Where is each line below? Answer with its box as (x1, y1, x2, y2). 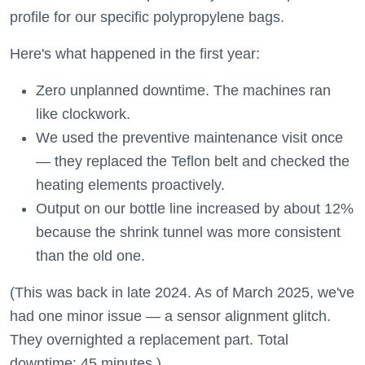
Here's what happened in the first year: (10, 46, 260, 62)
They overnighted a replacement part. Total (10, 332, 288, 348)
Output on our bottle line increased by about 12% (36, 200, 354, 217)
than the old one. (36, 248, 145, 264)
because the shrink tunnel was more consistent (36, 224, 341, 240)
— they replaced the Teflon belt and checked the (36, 153, 350, 169)
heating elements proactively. (36, 177, 225, 193)
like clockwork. (36, 106, 130, 122)
